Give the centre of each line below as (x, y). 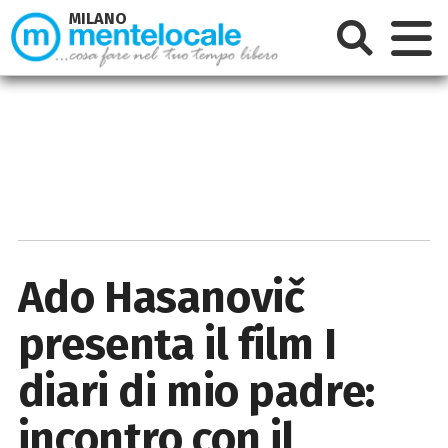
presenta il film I (177, 344)
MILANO (98, 19)
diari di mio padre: (196, 391)
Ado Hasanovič (161, 297)
